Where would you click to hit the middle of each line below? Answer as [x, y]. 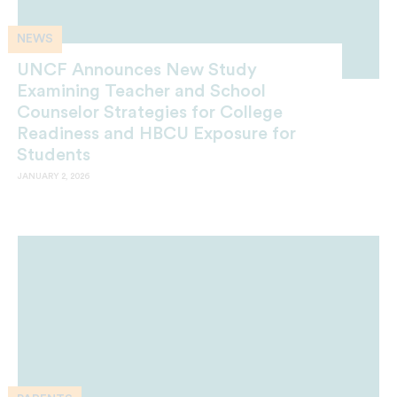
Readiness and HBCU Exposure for [156, 134]
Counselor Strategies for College [150, 113]
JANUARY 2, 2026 [53, 177]
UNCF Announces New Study [137, 70]
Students [54, 156]
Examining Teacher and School [141, 92]
